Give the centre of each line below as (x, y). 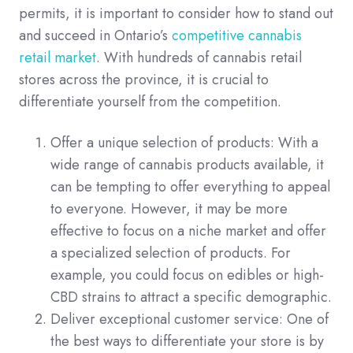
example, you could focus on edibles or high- (187, 275)
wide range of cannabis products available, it (187, 165)
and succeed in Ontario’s (95, 36)
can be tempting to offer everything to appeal (190, 187)
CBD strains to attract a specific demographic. (191, 297)
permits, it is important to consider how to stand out (176, 14)
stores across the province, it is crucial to (144, 80)
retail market (58, 58)
